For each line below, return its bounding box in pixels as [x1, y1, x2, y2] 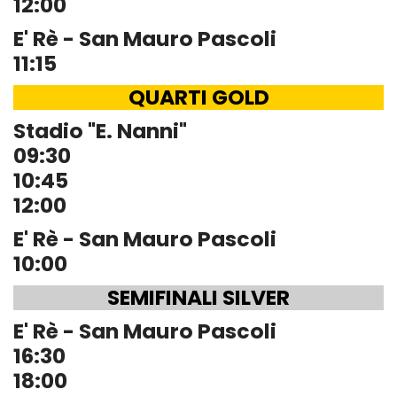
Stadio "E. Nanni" [13, 116, 187, 145]
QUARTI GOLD [128, 82, 269, 112]
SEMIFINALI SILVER [107, 283, 290, 312]
